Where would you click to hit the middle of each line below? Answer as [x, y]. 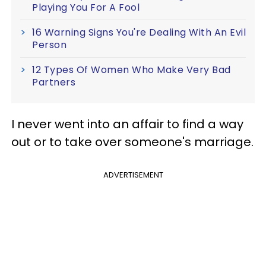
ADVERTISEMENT [133, 175]
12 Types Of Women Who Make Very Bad [132, 69]
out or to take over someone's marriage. [132, 142]
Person [49, 45]
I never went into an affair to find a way [127, 124]
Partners [54, 82]
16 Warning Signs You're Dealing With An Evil [139, 32]
